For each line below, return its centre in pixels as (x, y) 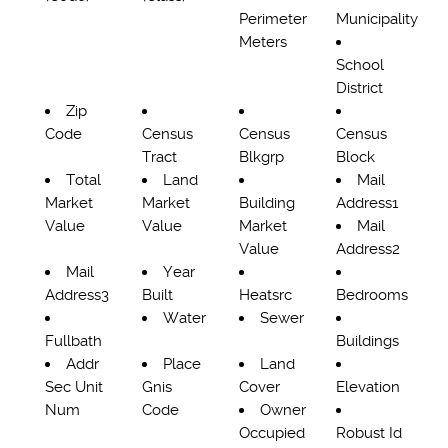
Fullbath (73, 341)
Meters (263, 42)
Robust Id (369, 433)
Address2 (368, 249)
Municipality (377, 19)
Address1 (367, 203)
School (360, 65)
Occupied (272, 433)
